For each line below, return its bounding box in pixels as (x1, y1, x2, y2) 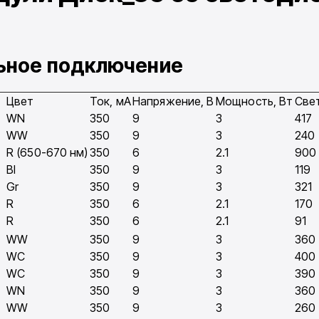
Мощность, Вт (216, 94, 293, 109)
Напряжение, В (132, 94, 214, 109)
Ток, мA (90, 94, 131, 109)
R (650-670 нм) (6, 145, 88, 160)
